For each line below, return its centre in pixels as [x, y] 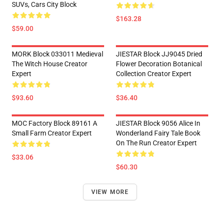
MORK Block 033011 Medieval [57, 54]
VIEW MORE [110, 192]
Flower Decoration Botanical [159, 64]
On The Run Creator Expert [156, 143]
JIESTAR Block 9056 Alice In [158, 123]
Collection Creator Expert [154, 74]
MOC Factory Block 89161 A [55, 123]
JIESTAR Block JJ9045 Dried [159, 54]
